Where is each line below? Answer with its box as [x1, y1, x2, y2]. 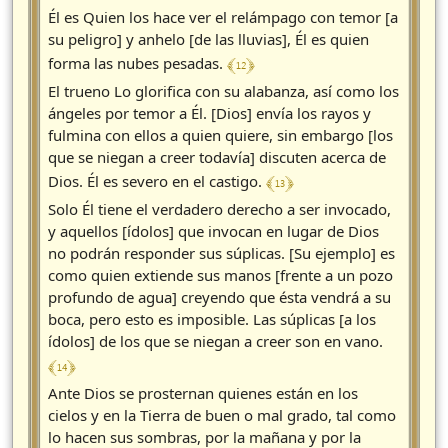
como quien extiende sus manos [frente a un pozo [48, 265, 393, 286]
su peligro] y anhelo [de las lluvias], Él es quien [48, 29, 369, 50]
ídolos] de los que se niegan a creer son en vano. [48, 331, 383, 352]
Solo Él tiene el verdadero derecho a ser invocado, [48, 199, 391, 220]
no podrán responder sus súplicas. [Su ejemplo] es [48, 243, 395, 264]
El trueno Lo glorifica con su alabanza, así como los [48, 81, 399, 102]
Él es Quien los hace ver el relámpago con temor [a [48, 7, 398, 28]
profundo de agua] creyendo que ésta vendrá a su [48, 287, 391, 308]
